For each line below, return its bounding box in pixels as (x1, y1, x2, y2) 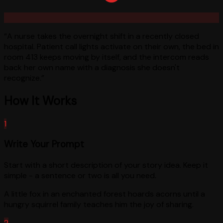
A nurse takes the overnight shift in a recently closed (7, 30, 199, 41)
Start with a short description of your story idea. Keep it (4, 159, 208, 170)
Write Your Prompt (4, 138, 84, 151)
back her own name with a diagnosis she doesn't (4, 62, 180, 73)
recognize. (4, 72, 41, 83)
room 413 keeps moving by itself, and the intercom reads (4, 51, 209, 62)
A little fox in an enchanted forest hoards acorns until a (4, 188, 205, 199)
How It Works (4, 93, 77, 109)
